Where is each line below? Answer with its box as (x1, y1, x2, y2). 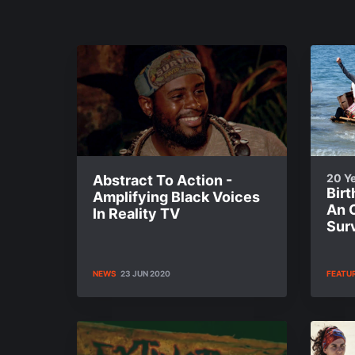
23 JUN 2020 (120, 269, 170, 278)
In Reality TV (93, 205, 180, 222)
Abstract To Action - (93, 172, 232, 189)
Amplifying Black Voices (93, 189, 260, 205)
